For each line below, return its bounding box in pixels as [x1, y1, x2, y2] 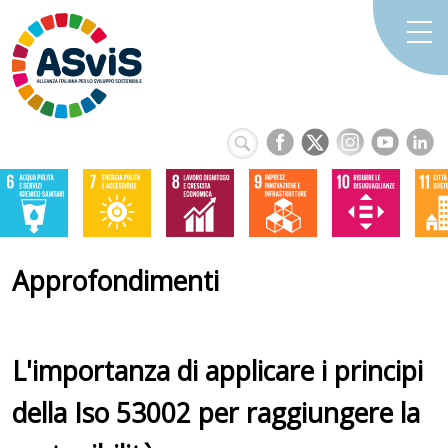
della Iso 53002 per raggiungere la [12, 394, 420, 431]
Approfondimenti [12, 263, 219, 299]
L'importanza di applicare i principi [12, 352, 423, 389]
